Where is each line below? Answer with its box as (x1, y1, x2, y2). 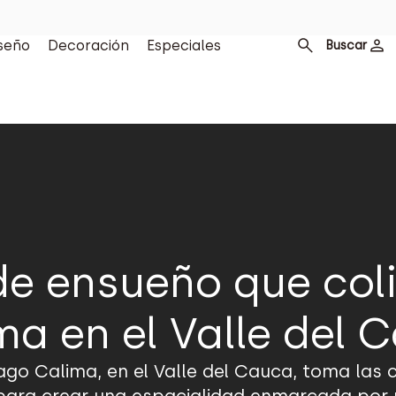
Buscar (324, 37, 367, 53)
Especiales (146, 37, 221, 54)
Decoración (47, 37, 129, 54)
